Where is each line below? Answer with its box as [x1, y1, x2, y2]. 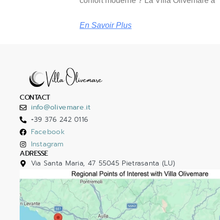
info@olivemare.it [30, 102, 91, 113]
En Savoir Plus [80, 21, 132, 30]
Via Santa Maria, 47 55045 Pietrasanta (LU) [30, 158, 175, 168]
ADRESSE [20, 148, 48, 159]
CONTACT [20, 92, 50, 103]
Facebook [30, 127, 65, 137]
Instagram [30, 139, 64, 149]
